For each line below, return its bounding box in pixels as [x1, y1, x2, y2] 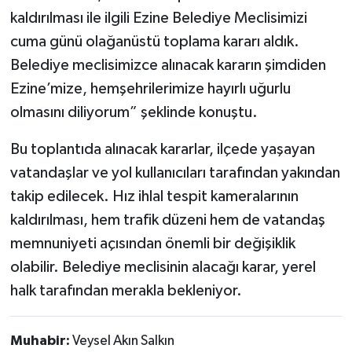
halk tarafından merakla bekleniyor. [9, 283, 242, 299]
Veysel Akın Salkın [71, 334, 174, 349]
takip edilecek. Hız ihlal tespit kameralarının [9, 189, 299, 205]
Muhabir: [9, 334, 72, 349]
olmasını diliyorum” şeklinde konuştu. [9, 104, 258, 121]
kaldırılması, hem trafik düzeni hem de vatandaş [9, 212, 325, 229]
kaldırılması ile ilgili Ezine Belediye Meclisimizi [9, 10, 307, 27]
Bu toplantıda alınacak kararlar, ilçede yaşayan [9, 141, 315, 158]
